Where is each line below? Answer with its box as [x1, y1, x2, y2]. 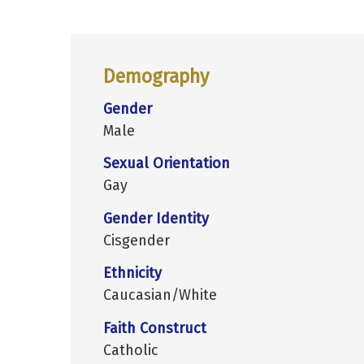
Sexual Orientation [103, 154, 230, 173]
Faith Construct [103, 318, 206, 337]
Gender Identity [103, 209, 209, 227]
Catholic [103, 340, 158, 359]
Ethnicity [103, 264, 162, 283]
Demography [103, 65, 209, 89]
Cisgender [103, 231, 170, 249]
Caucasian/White [103, 286, 217, 305]
